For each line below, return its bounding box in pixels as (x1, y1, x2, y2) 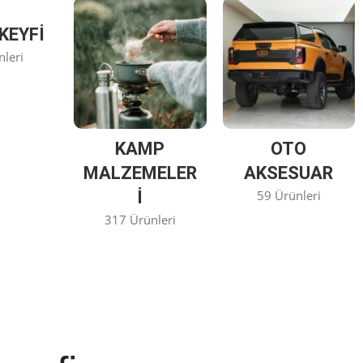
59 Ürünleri (256, 187, 321, 204)
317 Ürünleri (104, 211, 176, 228)
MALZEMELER (83, 163, 197, 184)
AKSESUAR (244, 163, 334, 184)
